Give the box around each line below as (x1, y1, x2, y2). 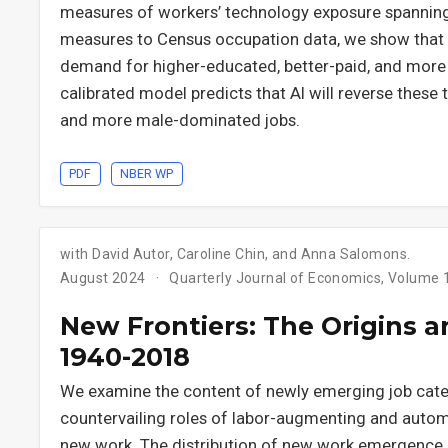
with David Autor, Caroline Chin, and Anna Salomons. (60, 245, 411, 262)
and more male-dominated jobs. (60, 110, 300, 131)
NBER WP (120, 165, 174, 181)
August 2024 (60, 269, 150, 286)
